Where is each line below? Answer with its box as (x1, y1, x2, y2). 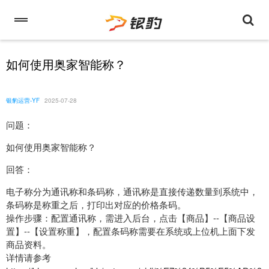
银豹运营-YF (6, 96, 40, 104)
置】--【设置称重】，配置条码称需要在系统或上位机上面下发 (6, 225, 255, 238)
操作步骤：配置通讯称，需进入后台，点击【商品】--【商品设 (6, 211, 255, 225)
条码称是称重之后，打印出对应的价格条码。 (6, 198, 186, 211)
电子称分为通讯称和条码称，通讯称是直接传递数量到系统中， (6, 185, 258, 198)
